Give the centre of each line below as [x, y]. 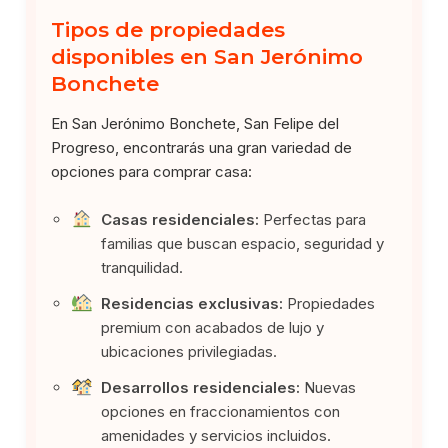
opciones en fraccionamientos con [221, 411]
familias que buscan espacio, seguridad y [243, 243]
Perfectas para [313, 219]
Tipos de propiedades [168, 29]
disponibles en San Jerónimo [207, 56]
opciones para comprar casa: [152, 171]
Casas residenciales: [180, 219]
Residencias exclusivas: [192, 303]
